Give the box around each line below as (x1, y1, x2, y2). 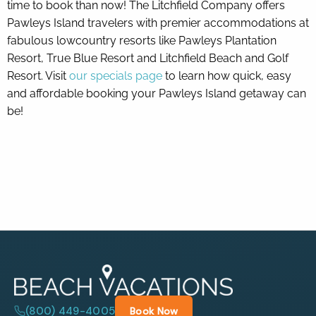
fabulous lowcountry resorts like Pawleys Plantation (7, 33, 276, 47)
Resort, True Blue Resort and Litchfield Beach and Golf (7, 51, 288, 65)
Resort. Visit (7, 68, 69, 83)
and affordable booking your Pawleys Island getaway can (7, 86, 306, 100)
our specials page (69, 68, 162, 83)
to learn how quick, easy (162, 68, 291, 83)
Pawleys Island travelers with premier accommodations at (7, 16, 309, 30)
